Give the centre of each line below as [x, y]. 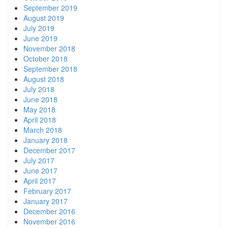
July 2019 [39, 28]
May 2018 [39, 110]
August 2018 [44, 79]
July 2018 [39, 89]
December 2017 [49, 150]
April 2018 [40, 120]
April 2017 [40, 181]
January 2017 [46, 201]
